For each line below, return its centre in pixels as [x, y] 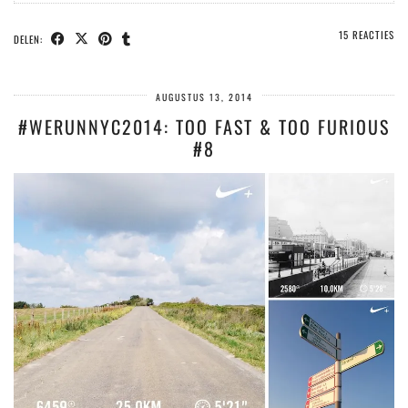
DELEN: [30, 40]
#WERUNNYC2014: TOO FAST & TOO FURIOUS [204, 127]
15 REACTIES [367, 35]
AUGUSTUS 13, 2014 [204, 97]
